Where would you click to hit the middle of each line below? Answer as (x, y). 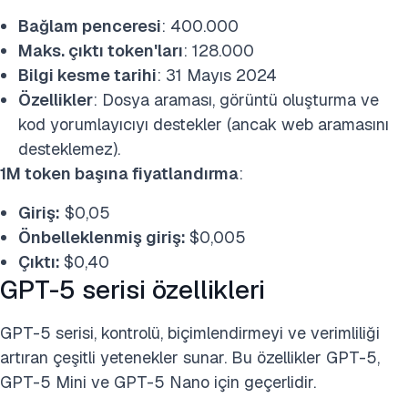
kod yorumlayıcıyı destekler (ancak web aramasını (204, 124)
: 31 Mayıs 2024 (217, 75)
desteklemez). (69, 149)
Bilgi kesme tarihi (87, 75)
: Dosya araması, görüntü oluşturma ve (236, 100)
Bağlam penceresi (90, 26)
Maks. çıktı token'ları (101, 51)
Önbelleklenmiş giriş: (104, 237)
